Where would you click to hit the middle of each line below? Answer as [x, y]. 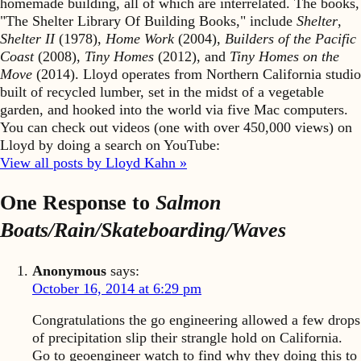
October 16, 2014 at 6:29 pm [117, 288]
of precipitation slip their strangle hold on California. [187, 338]
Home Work [140, 39]
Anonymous [69, 270]
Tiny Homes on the [284, 57]
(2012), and [192, 57]
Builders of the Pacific [290, 39]
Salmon [188, 202]
